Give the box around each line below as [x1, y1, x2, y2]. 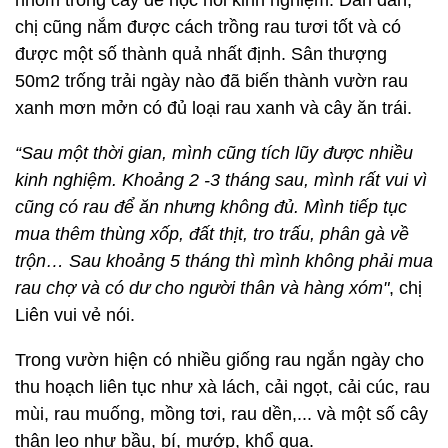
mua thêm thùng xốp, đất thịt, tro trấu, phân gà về [15, 375, 409, 395]
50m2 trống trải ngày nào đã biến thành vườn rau [15, 222, 408, 242]
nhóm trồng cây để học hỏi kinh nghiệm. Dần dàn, [15, 141, 412, 161]
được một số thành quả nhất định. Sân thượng [15, 195, 387, 215]
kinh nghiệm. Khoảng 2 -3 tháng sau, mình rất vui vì [15, 321, 427, 341]
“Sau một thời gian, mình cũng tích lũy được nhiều [15, 294, 413, 314]
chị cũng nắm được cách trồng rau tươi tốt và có [15, 168, 401, 188]
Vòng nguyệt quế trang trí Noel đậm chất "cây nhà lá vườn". [35, 58, 413, 74]
